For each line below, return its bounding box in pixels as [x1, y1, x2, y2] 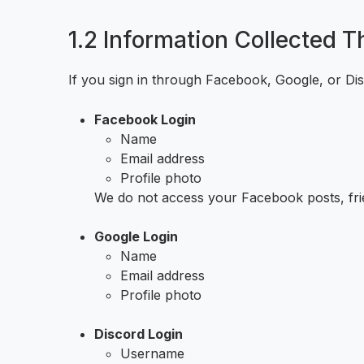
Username [120, 345, 184, 362]
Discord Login [94, 326, 183, 342]
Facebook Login [94, 111, 196, 128]
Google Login [94, 228, 178, 245]
